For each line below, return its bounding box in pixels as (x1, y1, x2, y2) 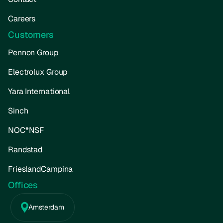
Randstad (7, 144, 43, 155)
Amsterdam (28, 202, 64, 212)
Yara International (7, 86, 70, 97)
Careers (7, 13, 36, 24)
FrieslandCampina (7, 163, 73, 174)
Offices (7, 179, 38, 191)
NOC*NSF (7, 124, 44, 135)
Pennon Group (7, 47, 58, 58)
